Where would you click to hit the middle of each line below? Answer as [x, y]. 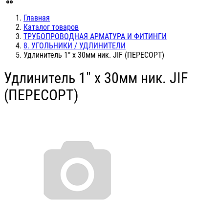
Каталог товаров [51, 27]
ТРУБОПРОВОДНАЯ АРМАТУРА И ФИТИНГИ [95, 36]
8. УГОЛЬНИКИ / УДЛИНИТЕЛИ [75, 46]
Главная [37, 18]
